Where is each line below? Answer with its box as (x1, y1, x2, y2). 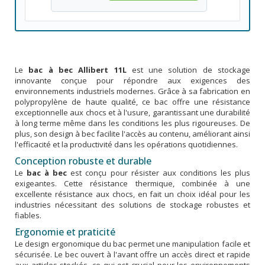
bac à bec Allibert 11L (28, 64, 127, 75)
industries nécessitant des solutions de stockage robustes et (15, 199, 250, 210)
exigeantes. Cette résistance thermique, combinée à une (15, 177, 250, 189)
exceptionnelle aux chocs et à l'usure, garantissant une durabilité (15, 106, 250, 118)
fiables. (15, 209, 41, 221)
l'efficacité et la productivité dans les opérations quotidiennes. (15, 138, 238, 150)
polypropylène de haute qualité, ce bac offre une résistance (15, 96, 250, 107)
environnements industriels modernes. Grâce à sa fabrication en (15, 85, 250, 96)
